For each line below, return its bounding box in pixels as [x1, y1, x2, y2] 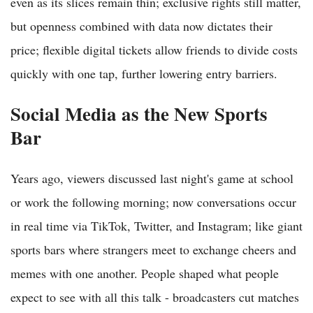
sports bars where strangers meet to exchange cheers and [10, 240, 296, 258]
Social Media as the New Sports [10, 99, 268, 127]
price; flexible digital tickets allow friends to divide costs [10, 41, 298, 58]
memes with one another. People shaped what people [10, 264, 279, 282]
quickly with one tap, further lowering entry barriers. [10, 64, 277, 82]
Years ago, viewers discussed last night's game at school [10, 169, 293, 187]
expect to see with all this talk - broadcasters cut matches [10, 288, 299, 305]
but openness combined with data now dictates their [10, 17, 272, 34]
